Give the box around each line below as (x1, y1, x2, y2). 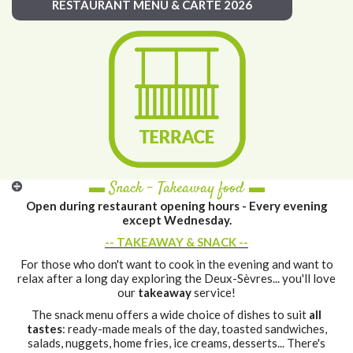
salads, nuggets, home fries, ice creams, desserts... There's (28, 336, 325, 350)
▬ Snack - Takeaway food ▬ (88, 177, 265, 200)
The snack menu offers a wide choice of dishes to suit (32, 307, 309, 321)
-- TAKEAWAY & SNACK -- (105, 235, 248, 249)
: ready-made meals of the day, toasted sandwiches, (61, 321, 327, 336)
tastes (26, 321, 62, 336)
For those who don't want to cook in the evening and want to (20, 257, 333, 271)
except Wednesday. (121, 213, 232, 227)
